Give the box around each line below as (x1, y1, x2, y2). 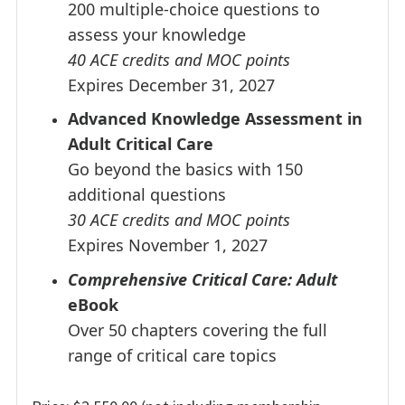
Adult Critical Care (68, 133, 213, 155)
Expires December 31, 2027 (68, 73, 275, 96)
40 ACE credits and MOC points (68, 48, 290, 71)
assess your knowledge (68, 23, 246, 45)
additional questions (68, 184, 226, 206)
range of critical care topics (68, 344, 277, 366)
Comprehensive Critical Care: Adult (68, 268, 337, 290)
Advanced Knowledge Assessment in (68, 108, 363, 130)
